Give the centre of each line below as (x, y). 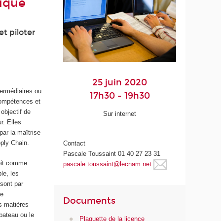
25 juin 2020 (120, 82)
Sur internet (120, 114)
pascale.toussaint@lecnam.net (108, 164)
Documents (90, 201)
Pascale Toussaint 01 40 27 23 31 (112, 154)
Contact (74, 144)
